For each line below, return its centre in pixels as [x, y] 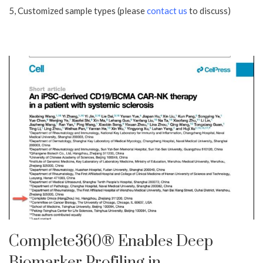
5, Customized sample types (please [78, 11]
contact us [167, 11]
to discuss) [209, 11]
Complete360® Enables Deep [111, 241]
